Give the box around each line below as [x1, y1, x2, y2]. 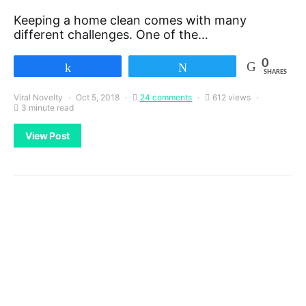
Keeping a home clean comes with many [14, 13, 247, 27]
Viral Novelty [14, 92, 63, 102]
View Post [25, 130, 70, 141]
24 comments [140, 92, 192, 102]
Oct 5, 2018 [76, 92, 120, 102]
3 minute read [21, 102, 74, 113]
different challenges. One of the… [14, 27, 208, 42]
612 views [212, 92, 251, 102]
